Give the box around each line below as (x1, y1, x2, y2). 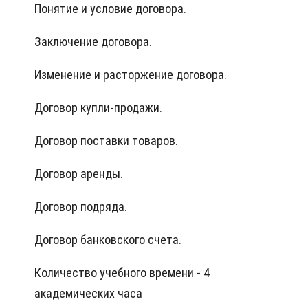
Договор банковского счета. (34, 232, 181, 247)
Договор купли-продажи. (34, 100, 162, 115)
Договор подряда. (34, 199, 127, 214)
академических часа (34, 286, 142, 301)
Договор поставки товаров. (34, 133, 178, 148)
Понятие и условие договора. (34, 1, 186, 16)
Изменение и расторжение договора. (34, 67, 227, 82)
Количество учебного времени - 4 (34, 265, 210, 280)
